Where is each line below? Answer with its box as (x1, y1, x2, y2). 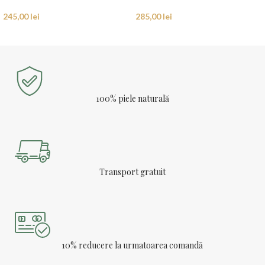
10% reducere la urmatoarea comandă (62, 240, 203, 251)
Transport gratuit (99, 166, 166, 178)
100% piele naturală (95, 93, 169, 105)
